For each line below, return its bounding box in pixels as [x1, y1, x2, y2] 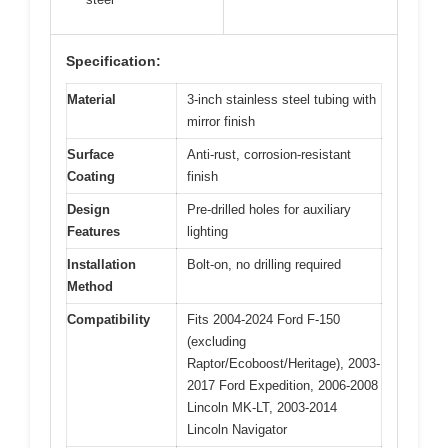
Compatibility [67, 311, 150, 327]
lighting [187, 223, 228, 239]
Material [67, 91, 116, 107]
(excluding [187, 333, 246, 349]
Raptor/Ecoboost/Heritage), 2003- [187, 355, 380, 371]
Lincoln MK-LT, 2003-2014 [187, 399, 337, 415]
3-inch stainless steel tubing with [187, 91, 376, 107]
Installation [67, 256, 136, 272]
